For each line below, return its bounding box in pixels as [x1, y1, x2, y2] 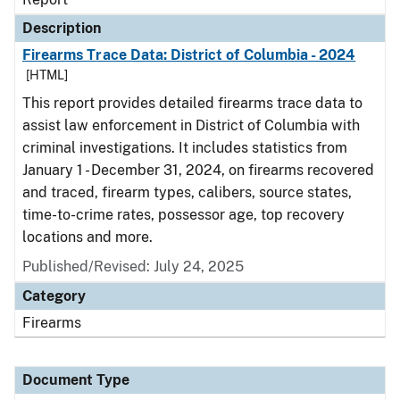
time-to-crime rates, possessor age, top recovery [22, 206, 345, 223]
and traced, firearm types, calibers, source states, [22, 184, 352, 201]
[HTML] [26, 68, 68, 82]
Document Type [22, 371, 129, 388]
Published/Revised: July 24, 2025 [22, 258, 244, 275]
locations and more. [22, 229, 153, 246]
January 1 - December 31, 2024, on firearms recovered [22, 162, 374, 179]
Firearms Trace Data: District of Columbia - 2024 [22, 46, 356, 63]
